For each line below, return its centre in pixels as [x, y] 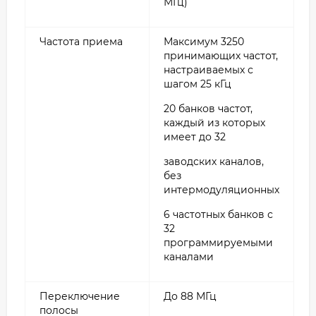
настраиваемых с [208, 69]
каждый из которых [214, 122]
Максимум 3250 [204, 41]
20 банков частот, [208, 108]
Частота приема [81, 41]
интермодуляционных [221, 189]
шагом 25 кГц [197, 84]
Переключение [80, 296]
